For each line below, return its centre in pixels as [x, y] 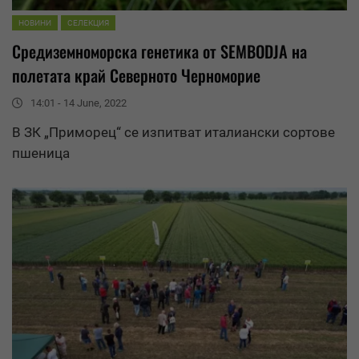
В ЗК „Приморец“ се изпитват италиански [147, 132]
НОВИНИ [35, 22]
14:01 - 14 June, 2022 [79, 103]
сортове [309, 132]
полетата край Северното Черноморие [136, 75]
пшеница [41, 153]
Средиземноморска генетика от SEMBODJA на [159, 51]
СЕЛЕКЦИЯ [88, 22]
